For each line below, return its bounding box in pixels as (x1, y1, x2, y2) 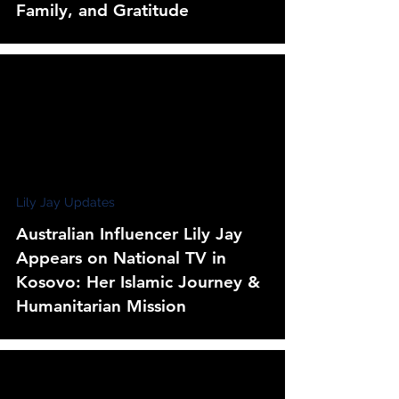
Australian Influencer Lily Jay (16, 224, 242, 244)
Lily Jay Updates (16, 195, 115, 209)
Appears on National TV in (16, 248, 226, 268)
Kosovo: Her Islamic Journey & (16, 272, 260, 292)
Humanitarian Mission (16, 296, 186, 316)
